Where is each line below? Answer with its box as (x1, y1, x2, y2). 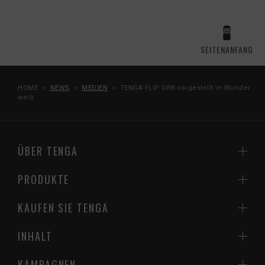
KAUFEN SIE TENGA (18, 199, 109, 215)
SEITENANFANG (201, 43, 253, 56)
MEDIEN (82, 83, 108, 92)
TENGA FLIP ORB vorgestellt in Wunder (119, 83, 251, 92)
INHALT (18, 228, 53, 244)
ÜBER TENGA (18, 143, 79, 159)
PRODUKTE (18, 171, 70, 187)
